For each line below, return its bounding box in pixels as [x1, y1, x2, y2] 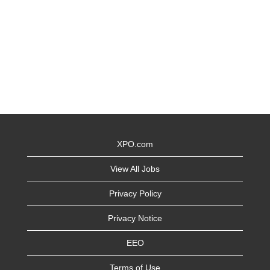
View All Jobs [110, 164, 160, 174]
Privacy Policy [108, 189, 162, 198]
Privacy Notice [108, 213, 162, 223]
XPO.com [117, 139, 153, 149]
